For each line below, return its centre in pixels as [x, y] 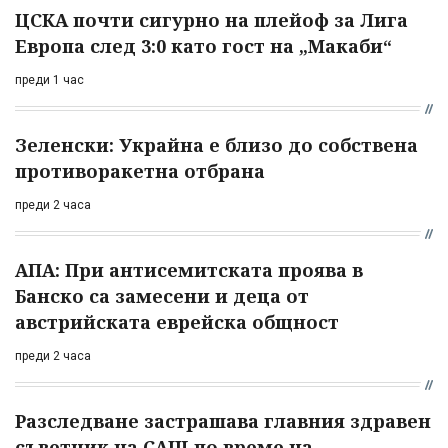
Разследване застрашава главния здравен [223, 421]
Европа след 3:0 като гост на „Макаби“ [203, 46]
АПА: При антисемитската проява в [189, 270]
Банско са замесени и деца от [162, 296]
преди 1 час [49, 80]
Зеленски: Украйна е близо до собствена [216, 145]
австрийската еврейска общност [177, 322]
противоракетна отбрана [140, 171]
